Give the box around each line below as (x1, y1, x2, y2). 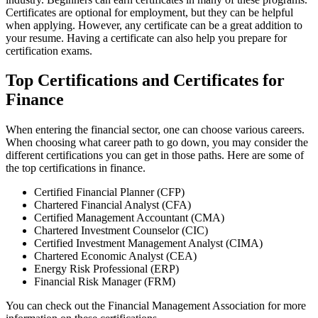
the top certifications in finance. (6, 162, 146, 175)
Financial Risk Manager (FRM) (34, 275, 175, 288)
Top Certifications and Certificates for (6, 71, 285, 90)
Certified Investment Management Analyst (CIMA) (34, 237, 263, 250)
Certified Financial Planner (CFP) (34, 186, 185, 199)
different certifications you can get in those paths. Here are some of (6, 149, 304, 162)
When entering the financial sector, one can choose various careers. (6, 124, 305, 136)
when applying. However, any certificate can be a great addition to (6, 18, 302, 31)
